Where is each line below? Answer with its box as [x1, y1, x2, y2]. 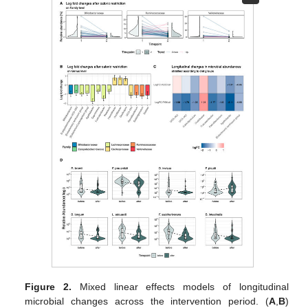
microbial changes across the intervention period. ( [25, 295, 269, 307]
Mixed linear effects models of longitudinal [71, 280, 289, 292]
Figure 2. [25, 280, 72, 292]
